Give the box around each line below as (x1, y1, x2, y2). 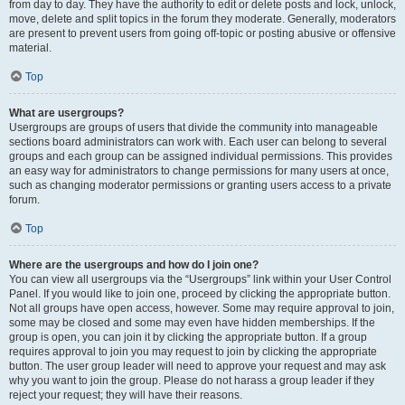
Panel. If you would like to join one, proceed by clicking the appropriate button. (9, 287, 391, 300)
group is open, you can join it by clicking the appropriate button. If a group (9, 331, 367, 344)
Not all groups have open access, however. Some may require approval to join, (9, 302, 394, 315)
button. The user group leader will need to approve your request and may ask (9, 360, 386, 372)
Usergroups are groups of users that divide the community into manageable (9, 121, 378, 134)
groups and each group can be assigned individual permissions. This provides (9, 150, 392, 163)
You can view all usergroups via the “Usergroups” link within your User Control (9, 273, 391, 286)
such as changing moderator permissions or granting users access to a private (9, 179, 391, 192)
